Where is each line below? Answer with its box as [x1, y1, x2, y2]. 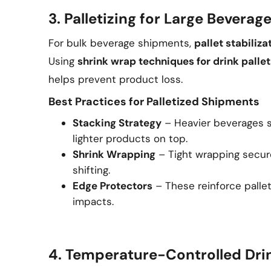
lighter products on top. [73, 132, 188, 145]
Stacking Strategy [73, 116, 162, 129]
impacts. [73, 195, 114, 208]
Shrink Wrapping [73, 148, 155, 161]
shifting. [73, 163, 110, 177]
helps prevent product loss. [48, 73, 183, 86]
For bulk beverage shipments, [48, 36, 194, 50]
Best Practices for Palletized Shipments [48, 94, 260, 109]
